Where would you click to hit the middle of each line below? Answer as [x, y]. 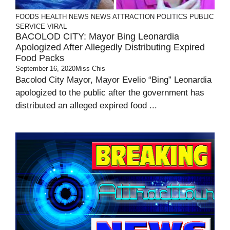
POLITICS [172, 17]
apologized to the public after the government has [110, 93]
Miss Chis [90, 69]
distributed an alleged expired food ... [86, 106]
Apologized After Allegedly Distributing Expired [110, 47]
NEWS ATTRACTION [123, 17]
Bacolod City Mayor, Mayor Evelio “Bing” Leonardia [113, 80]
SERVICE [30, 26]
